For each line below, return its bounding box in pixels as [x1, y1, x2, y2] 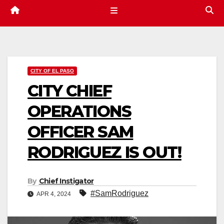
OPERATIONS [27, 101, 131, 121]
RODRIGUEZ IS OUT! [27, 142, 181, 162]
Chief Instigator [38, 176, 94, 186]
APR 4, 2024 [35, 190, 72, 198]
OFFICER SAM [27, 122, 133, 142]
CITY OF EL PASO [30, 68, 74, 74]
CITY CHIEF [27, 81, 111, 101]
